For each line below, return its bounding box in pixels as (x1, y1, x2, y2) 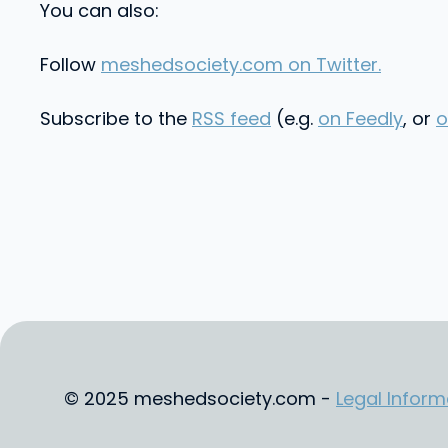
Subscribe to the (40, 106, 192, 131)
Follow (40, 52, 101, 77)
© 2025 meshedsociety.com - (64, 386, 336, 411)
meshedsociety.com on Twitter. (101, 52, 381, 77)
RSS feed (192, 106, 271, 131)
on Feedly (318, 106, 403, 131)
